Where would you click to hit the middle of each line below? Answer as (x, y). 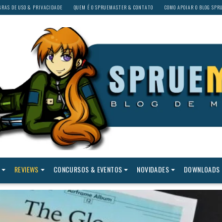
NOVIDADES (153, 169)
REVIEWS (26, 169)
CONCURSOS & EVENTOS (88, 169)
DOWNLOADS (202, 169)
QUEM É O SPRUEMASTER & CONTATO (113, 7)
